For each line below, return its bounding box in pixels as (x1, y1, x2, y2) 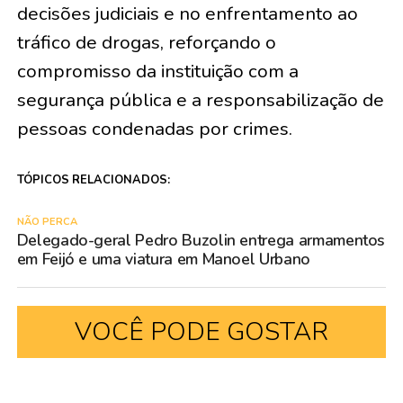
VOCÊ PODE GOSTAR (74, 314, 328, 349)
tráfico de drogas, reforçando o (16, 29, 276, 55)
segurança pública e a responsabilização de (16, 86, 384, 112)
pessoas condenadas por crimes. (16, 115, 292, 141)
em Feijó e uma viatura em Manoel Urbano (16, 247, 310, 270)
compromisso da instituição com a (16, 58, 299, 84)
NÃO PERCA (16, 214, 77, 228)
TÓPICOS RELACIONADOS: (16, 171, 170, 188)
